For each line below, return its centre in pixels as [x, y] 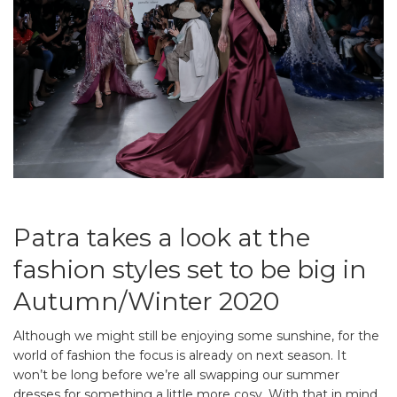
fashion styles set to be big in [190, 269]
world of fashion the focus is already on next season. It [180, 355]
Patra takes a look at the [162, 237]
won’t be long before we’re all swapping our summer [176, 374]
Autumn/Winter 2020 [146, 301]
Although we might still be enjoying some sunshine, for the [196, 335]
